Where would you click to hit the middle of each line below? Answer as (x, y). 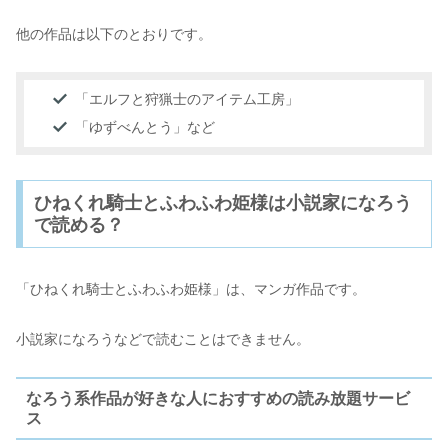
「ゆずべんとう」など (145, 126)
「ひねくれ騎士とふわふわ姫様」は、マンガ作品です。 (191, 288)
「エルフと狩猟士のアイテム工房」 (187, 99)
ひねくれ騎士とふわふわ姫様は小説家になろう (222, 202)
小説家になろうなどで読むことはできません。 (163, 338)
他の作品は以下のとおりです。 (114, 33)
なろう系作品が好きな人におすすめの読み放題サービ (217, 398)
